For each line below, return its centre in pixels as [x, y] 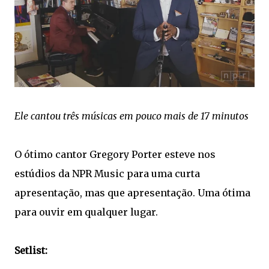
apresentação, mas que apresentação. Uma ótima [132, 192]
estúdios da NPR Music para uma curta [107, 173]
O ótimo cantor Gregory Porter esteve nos [115, 154]
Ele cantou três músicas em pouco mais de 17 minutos [131, 116]
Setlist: [31, 250]
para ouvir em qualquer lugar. [86, 212]
